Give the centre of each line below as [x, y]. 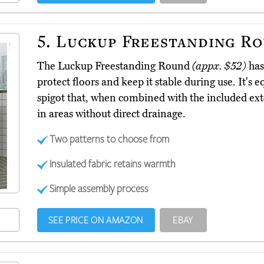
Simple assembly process [99, 188]
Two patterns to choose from [110, 139]
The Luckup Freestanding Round [114, 66]
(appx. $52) [219, 66]
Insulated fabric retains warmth [113, 164]
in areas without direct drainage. [111, 114]
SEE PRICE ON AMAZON [96, 220]
